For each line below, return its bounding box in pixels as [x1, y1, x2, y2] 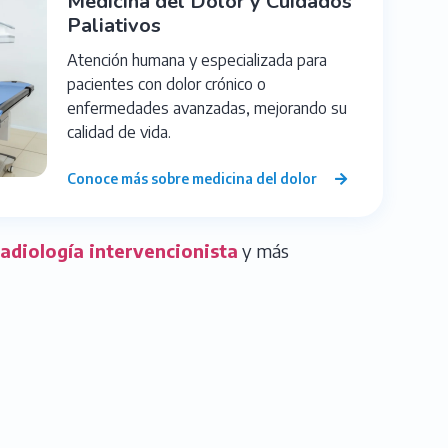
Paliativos [67, 11, 161, 39]
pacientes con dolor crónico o [67, 73, 266, 94]
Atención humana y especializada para [67, 49, 327, 70]
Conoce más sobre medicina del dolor [67, 169, 320, 187]
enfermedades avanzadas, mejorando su [67, 97, 347, 118]
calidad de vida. [67, 121, 171, 142]
